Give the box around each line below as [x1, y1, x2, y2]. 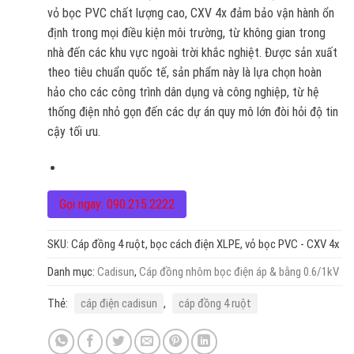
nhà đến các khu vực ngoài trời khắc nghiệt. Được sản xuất [47, 45, 337, 61]
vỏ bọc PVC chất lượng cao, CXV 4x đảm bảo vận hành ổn [47, 6, 334, 21]
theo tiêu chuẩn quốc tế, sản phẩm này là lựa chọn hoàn [47, 65, 322, 81]
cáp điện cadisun [80, 296, 157, 311]
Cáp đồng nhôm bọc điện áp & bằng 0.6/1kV [138, 264, 339, 279]
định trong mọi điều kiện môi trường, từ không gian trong [47, 25, 326, 41]
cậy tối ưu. [47, 124, 100, 140]
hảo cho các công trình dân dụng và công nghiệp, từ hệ [47, 85, 319, 100]
